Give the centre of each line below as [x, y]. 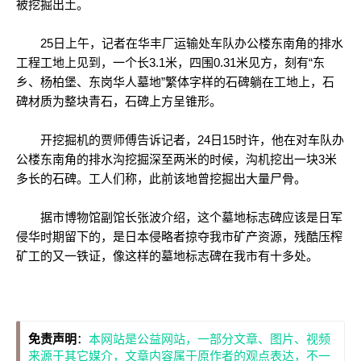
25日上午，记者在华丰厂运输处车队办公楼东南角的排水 [180, 43]
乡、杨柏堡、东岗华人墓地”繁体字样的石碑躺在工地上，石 [175, 82]
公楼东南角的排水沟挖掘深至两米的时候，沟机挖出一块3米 [176, 159]
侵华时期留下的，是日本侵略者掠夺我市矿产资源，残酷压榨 [179, 237]
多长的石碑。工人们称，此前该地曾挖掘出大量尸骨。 [161, 178]
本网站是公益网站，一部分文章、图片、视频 [210, 339]
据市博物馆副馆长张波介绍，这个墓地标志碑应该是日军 [179, 217]
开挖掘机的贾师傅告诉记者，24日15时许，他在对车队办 [180, 140]
